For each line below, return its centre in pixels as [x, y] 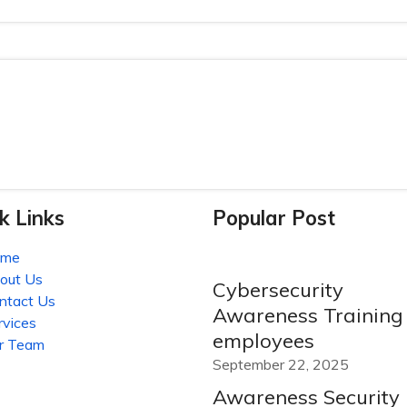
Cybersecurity [278, 290]
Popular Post [274, 218]
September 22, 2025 [281, 364]
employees [263, 341]
